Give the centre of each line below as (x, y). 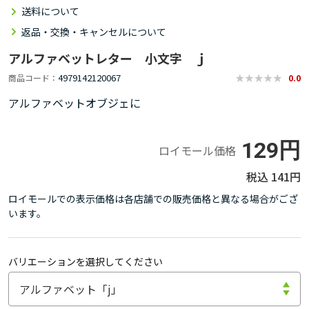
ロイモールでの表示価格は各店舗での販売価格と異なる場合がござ (153, 198)
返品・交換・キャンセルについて (94, 31)
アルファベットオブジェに (74, 102)
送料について (50, 11)
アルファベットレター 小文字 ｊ (108, 58)
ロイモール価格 (197, 150)
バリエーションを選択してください (86, 261)
